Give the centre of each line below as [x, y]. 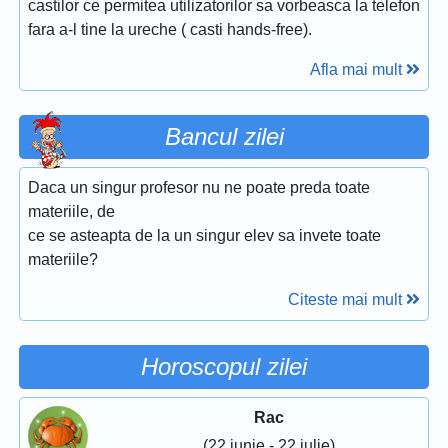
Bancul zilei [224, 137]
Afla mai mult [358, 70]
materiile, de [71, 212]
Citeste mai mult [347, 300]
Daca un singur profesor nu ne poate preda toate [199, 188]
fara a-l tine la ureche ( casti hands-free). [170, 30]
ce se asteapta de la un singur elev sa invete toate [204, 236]
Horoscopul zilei [224, 367]
